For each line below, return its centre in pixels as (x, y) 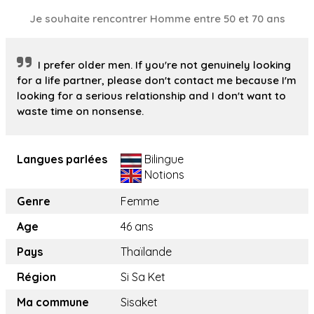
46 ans (137, 227)
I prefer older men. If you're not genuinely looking (164, 65)
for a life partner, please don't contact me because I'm (157, 81)
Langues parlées (62, 159)
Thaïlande (146, 252)
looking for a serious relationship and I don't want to (151, 96)
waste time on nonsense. (80, 111)
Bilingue (163, 159)
